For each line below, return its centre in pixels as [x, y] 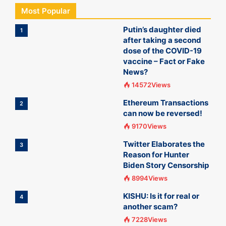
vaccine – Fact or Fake [164, 61]
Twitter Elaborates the [164, 144]
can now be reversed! [163, 113]
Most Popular [46, 11]
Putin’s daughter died [162, 30]
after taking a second [162, 40]
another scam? [150, 207]
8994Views [150, 178]
